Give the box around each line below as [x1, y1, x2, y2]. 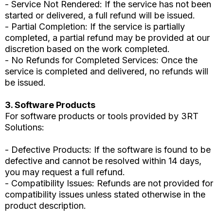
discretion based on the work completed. [5, 44, 170, 54]
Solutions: [5, 122, 44, 133]
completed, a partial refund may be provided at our [5, 33, 210, 43]
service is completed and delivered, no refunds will [5, 66, 208, 77]
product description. [5, 200, 86, 211]
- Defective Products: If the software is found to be [5, 145, 211, 155]
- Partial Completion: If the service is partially [5, 21, 185, 32]
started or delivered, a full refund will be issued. [5, 10, 195, 21]
